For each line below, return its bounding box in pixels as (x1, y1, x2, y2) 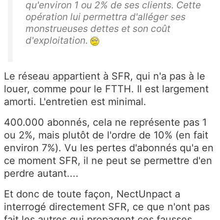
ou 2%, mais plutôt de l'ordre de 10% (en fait (4, 129, 208, 141)
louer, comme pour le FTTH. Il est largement (4, 83, 209, 95)
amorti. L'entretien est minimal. (4, 96, 146, 108)
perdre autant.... (4, 167, 79, 180)
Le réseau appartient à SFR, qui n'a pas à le (4, 70, 205, 82)
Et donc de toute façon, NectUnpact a (4, 188, 180, 200)
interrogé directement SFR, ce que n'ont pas (4, 201, 210, 213)
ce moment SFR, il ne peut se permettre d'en (4, 155, 212, 167)
